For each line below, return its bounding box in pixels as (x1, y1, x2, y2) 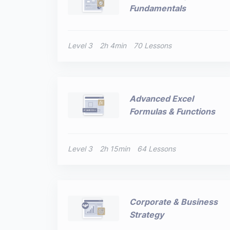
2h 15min (100, 144, 130, 153)
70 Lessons (133, 41, 171, 50)
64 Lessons (137, 144, 176, 153)
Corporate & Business (129, 197, 218, 207)
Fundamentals (129, 3, 186, 13)
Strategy (129, 209, 164, 220)
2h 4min (100, 41, 126, 50)
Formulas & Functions (129, 106, 215, 117)
